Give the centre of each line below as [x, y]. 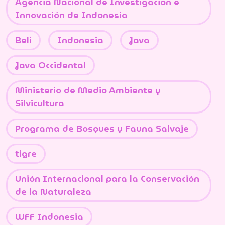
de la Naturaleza [53, 192]
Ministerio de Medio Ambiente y [88, 90]
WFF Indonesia [49, 217]
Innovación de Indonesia [71, 15]
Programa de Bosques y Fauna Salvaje [102, 128]
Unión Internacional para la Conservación [107, 179]
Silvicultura [40, 103]
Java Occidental [50, 65]
